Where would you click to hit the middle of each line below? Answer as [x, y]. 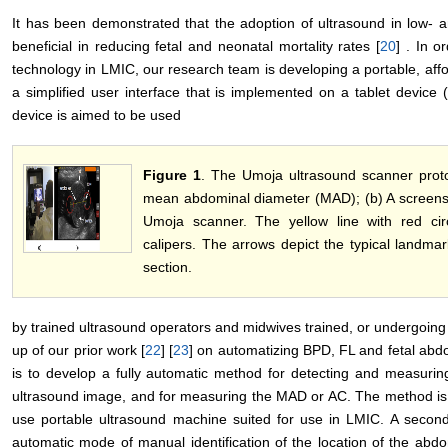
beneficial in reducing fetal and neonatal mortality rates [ [196, 46]
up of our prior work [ [79, 350]
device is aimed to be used [96, 115]
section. [167, 267]
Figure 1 [172, 175]
